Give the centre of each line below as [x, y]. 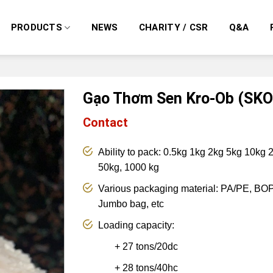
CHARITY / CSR [173, 27]
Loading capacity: [136, 225]
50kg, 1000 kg [128, 167]
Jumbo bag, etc [131, 204]
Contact [105, 122]
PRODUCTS [37, 27]
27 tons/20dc [150, 246]
